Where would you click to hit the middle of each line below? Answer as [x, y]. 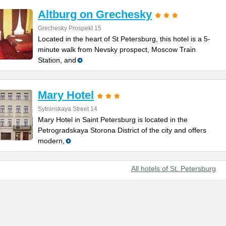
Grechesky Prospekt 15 [70, 28]
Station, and [57, 60]
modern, [51, 141]
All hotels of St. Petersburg [174, 168]
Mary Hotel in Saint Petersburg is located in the [113, 120]
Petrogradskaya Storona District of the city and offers [122, 130]
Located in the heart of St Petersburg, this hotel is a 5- [124, 39]
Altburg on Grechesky [95, 14]
